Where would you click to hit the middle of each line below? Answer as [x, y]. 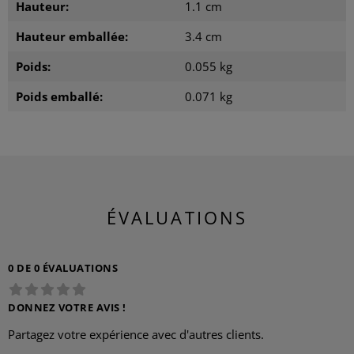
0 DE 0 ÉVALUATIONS [63, 268]
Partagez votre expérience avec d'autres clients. [136, 334]
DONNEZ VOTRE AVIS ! [67, 307]
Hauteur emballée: [72, 36]
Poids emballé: [59, 96]
